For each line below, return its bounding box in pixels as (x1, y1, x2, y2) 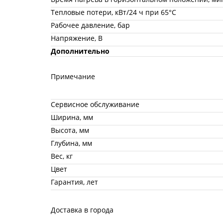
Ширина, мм (51, 112, 93, 122)
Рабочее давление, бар (51, 20, 130, 30)
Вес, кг (51, 151, 73, 161)
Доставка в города (51, 205, 113, 215)
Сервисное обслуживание (51, 99, 139, 109)
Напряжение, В (51, 33, 103, 43)
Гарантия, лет (51, 177, 98, 187)
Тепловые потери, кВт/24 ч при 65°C (51, 7, 176, 17)
